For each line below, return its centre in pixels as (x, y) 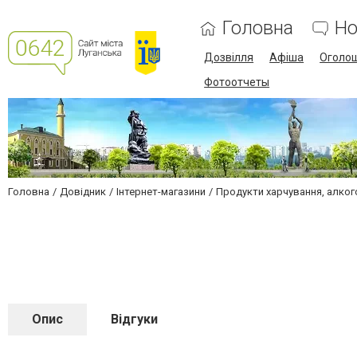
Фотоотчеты (237, 82)
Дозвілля (229, 57)
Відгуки (134, 319)
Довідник (83, 192)
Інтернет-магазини (161, 192)
